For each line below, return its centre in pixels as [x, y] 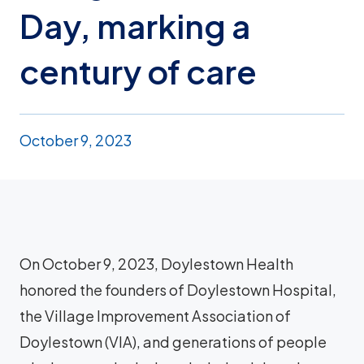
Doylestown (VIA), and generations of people [173, 341]
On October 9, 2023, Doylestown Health [156, 263]
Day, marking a [135, 25]
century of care [138, 71]
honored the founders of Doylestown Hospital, [178, 289]
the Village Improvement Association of [155, 315]
